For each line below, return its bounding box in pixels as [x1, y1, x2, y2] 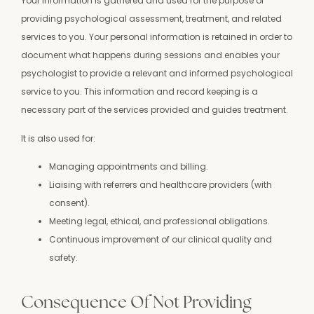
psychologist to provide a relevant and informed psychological [21, 67, 293, 80]
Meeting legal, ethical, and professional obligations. [49, 215, 270, 228]
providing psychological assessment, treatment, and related [21, 13, 282, 25]
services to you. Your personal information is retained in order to [21, 31, 292, 43]
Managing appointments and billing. [49, 161, 208, 173]
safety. [49, 252, 78, 264]
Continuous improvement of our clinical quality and [49, 233, 272, 246]
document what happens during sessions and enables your [21, 49, 280, 62]
